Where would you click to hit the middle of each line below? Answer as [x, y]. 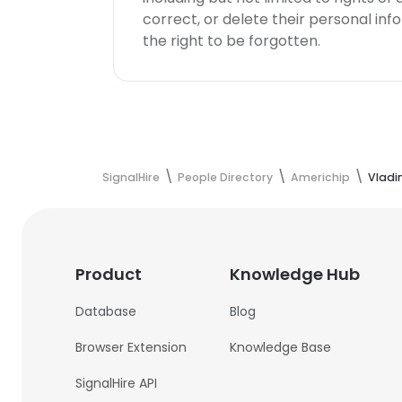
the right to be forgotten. [232, 41]
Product [109, 274]
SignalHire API [117, 383]
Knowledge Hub [295, 274]
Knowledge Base [281, 347]
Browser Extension [131, 347]
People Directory [225, 177]
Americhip [320, 177]
